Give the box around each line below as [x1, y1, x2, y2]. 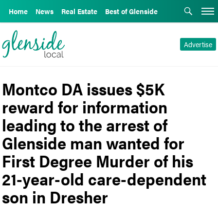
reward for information [2, 94, 168, 118]
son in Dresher [2, 184, 109, 208]
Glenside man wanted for [2, 130, 185, 154]
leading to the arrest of [2, 112, 168, 136]
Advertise [183, 39, 212, 49]
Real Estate [61, 6, 97, 16]
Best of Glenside [105, 6, 158, 16]
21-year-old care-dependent [2, 166, 207, 190]
